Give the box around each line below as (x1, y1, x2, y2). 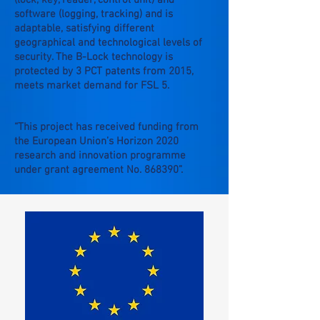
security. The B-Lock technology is (14, 51, 173, 64)
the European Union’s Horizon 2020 (14, 135, 179, 148)
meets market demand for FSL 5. (14, 79, 169, 92)
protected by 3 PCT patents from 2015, (14, 65, 194, 78)
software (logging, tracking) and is (14, 8, 173, 21)
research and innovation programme (14, 149, 186, 162)
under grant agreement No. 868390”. (14, 164, 183, 176)
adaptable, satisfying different (14, 22, 154, 35)
